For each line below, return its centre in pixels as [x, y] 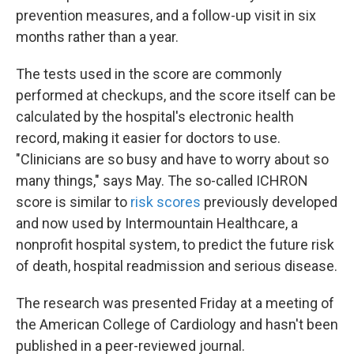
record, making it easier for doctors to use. [148, 138]
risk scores [166, 202]
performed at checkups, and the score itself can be [176, 96]
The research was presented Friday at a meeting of [175, 303]
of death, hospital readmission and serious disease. [177, 266]
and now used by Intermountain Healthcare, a [157, 224]
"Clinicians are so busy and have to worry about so [172, 160]
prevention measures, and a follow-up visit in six [166, 16]
